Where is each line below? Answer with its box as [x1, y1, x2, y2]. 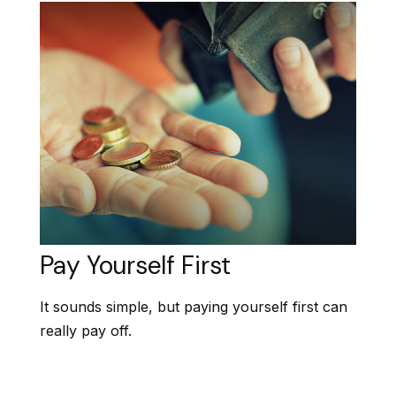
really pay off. [40, 321, 132, 339]
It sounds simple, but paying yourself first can [40, 297, 347, 316]
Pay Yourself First [40, 248, 231, 282]
